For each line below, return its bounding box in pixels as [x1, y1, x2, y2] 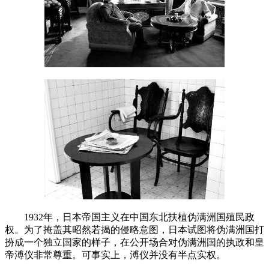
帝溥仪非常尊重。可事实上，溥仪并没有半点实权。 [5, 249, 226, 260]
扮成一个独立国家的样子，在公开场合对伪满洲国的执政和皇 [5, 237, 264, 247]
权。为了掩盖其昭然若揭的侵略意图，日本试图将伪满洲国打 [5, 224, 264, 235]
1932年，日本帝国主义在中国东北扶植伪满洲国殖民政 [5, 211, 255, 222]
